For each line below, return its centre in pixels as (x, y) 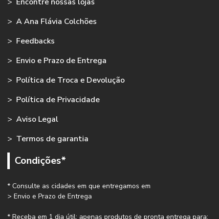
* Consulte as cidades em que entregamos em (79, 186)
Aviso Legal (37, 120)
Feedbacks (35, 41)
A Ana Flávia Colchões (56, 22)
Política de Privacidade (58, 100)
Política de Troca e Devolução (70, 80)
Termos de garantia (52, 139)
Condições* (40, 161)
